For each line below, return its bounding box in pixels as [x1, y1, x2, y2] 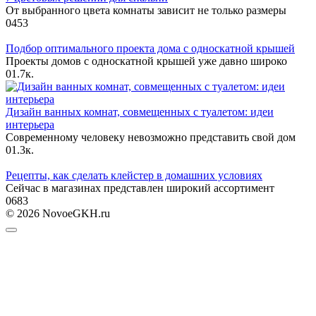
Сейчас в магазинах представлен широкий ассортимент [6, 182, 274, 195]
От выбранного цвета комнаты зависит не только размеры [6, 4, 286, 17]
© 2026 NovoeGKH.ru [6, 207, 110, 220]
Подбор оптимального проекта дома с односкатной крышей [6, 42, 295, 55]
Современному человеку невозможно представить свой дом [6, 131, 296, 144]
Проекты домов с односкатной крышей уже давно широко [6, 55, 287, 68]
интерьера [6, 119, 54, 131]
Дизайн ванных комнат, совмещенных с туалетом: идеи [6, 106, 274, 119]
